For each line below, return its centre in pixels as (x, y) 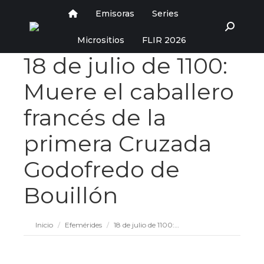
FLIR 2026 (164, 40)
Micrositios (101, 40)
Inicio (44, 225)
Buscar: (239, 26)
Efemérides (83, 225)
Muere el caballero (129, 92)
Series (165, 13)
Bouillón (71, 195)
